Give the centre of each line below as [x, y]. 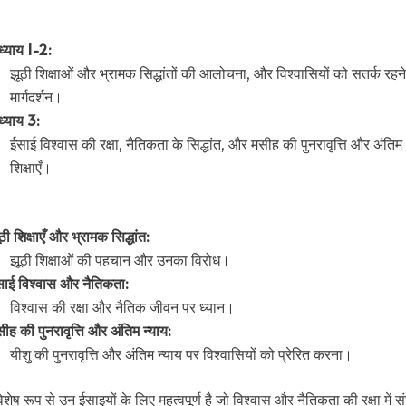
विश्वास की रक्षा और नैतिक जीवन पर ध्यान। [122, 306]
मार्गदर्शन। [36, 96]
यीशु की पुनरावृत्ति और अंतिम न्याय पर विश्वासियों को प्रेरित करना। [181, 353]
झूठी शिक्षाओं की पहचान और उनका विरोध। [120, 259]
